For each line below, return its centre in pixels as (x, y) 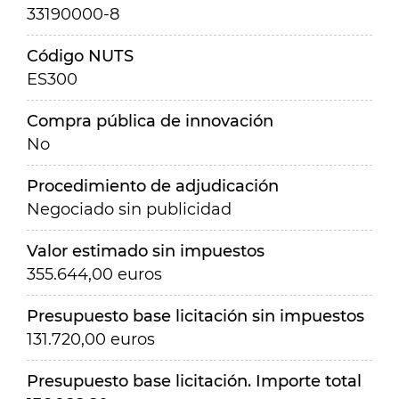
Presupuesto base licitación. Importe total (194, 381)
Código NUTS (80, 56)
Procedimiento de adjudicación (153, 186)
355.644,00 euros (94, 274)
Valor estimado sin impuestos (146, 251)
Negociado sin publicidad (129, 209)
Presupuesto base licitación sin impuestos (195, 316)
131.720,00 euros (91, 339)
